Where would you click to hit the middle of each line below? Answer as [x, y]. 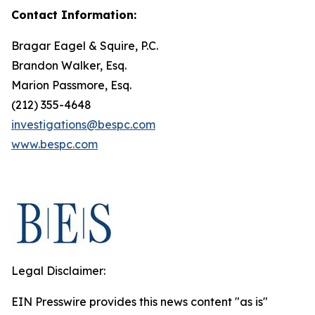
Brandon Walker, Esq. [69, 65]
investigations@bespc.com [83, 124]
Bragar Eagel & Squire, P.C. [85, 46]
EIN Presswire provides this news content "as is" [140, 302]
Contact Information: [74, 15]
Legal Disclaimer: [58, 271]
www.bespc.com [54, 144]
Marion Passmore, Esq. [71, 85]
